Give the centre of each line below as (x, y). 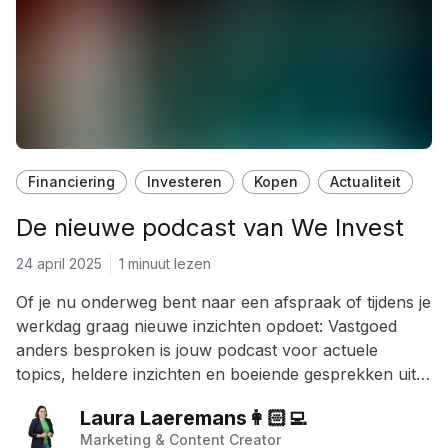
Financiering (71, 181)
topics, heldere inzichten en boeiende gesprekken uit (216, 374)
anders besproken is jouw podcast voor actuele (197, 350)
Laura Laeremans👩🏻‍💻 (193, 418)
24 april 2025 (59, 263)
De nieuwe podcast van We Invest (210, 227)
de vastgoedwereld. (89, 398)
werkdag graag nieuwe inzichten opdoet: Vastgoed (206, 326)
